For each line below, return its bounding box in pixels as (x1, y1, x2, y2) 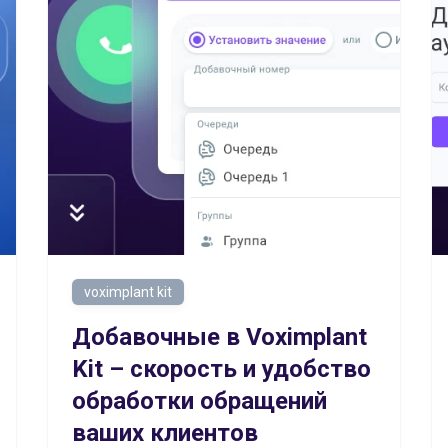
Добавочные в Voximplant (72, 323, 367, 351)
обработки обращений (72, 387, 327, 415)
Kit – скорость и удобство (72, 355, 371, 383)
